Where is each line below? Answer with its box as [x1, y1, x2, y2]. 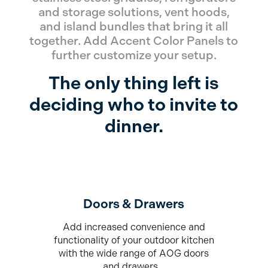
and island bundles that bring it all [39, 20, 229, 34]
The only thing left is [48, 72, 220, 94]
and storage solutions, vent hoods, [38, 5, 230, 20]
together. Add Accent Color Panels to [29, 34, 239, 48]
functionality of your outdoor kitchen [53, 234, 214, 246]
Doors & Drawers [83, 197, 185, 212]
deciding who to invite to [29, 94, 239, 115]
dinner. [104, 115, 163, 137]
